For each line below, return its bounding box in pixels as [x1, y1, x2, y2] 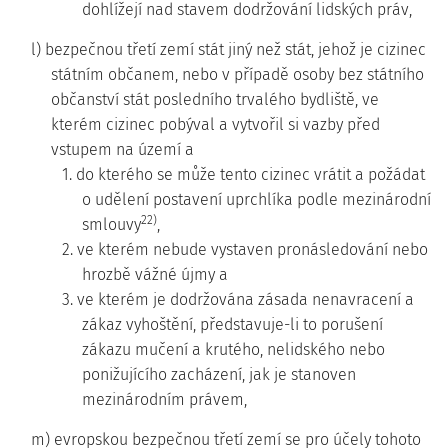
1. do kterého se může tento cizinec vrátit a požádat [62, 165, 425, 184]
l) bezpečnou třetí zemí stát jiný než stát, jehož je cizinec [31, 40, 426, 59]
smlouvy [82, 215, 141, 234]
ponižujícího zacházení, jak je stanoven [82, 365, 356, 384]
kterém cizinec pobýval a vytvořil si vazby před [51, 115, 380, 134]
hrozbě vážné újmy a [82, 265, 228, 284]
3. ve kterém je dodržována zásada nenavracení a [62, 290, 414, 309]
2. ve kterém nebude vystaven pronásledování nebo [62, 240, 428, 259]
